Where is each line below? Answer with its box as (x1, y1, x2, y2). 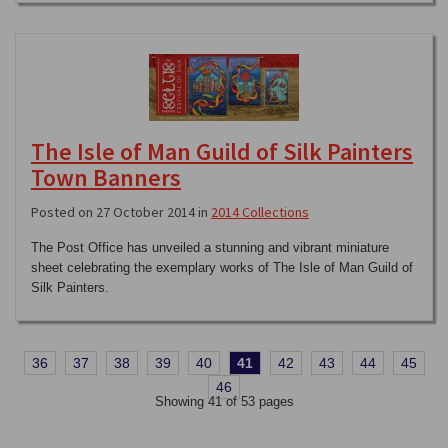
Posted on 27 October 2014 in (31, 203, 211, 221)
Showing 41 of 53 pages (154, 394, 294, 409)
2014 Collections (211, 203, 309, 221)
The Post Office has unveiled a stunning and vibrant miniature (31, 240, 389, 255)
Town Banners (31, 162, 181, 193)
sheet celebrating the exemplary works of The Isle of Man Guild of (31, 260, 413, 275)
